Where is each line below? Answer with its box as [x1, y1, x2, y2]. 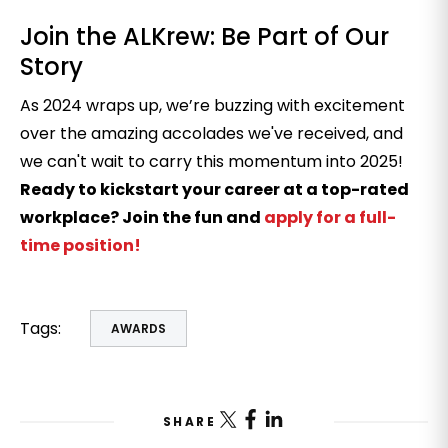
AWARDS [111, 320, 166, 337]
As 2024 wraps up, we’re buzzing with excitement [20, 94, 405, 117]
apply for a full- [264, 206, 396, 229]
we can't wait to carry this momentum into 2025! [20, 150, 403, 173]
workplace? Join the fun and [20, 206, 264, 229]
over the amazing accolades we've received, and [20, 122, 403, 145]
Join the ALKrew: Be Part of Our [20, 20, 389, 53]
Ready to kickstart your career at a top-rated [20, 178, 409, 201]
